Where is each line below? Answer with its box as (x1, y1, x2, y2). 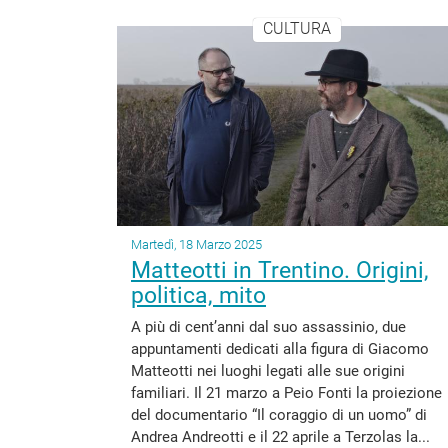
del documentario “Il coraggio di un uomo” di (131, 406, 427, 424)
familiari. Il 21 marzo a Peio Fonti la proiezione (131, 384, 442, 402)
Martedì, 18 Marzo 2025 (131, 237, 262, 252)
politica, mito (131, 282, 266, 309)
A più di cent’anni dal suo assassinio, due (131, 318, 406, 336)
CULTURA (262, 19, 331, 39)
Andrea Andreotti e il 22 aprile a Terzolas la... (131, 428, 430, 446)
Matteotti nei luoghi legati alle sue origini (131, 362, 405, 380)
